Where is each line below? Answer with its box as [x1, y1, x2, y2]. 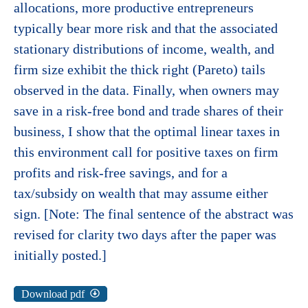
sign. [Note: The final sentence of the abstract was [14, 206, 294, 222]
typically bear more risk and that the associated [14, 21, 278, 36]
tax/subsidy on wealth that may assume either [14, 186, 268, 201]
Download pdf [21, 288, 85, 300]
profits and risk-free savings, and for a [14, 165, 228, 181]
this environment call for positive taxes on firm [14, 144, 278, 160]
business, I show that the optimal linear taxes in [14, 124, 280, 140]
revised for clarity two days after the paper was [14, 227, 276, 243]
